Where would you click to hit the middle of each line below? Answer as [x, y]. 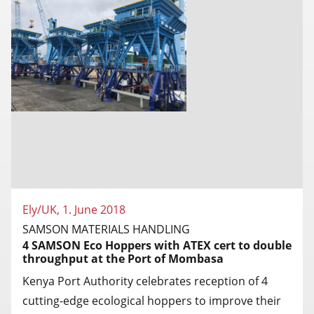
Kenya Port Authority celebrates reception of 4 [145, 281]
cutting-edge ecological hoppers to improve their [152, 300]
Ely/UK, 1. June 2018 [74, 209]
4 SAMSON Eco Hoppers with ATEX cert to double [157, 245]
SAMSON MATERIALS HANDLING [106, 229]
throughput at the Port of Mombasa [123, 258]
